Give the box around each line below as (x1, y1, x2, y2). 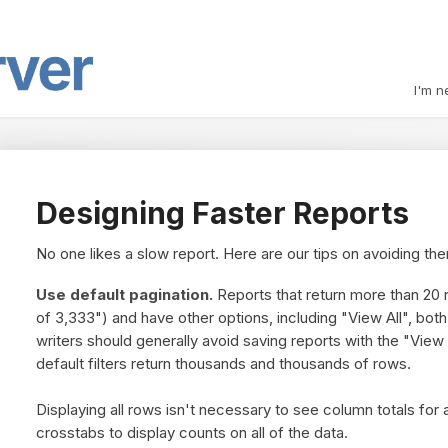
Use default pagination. (35, 285, 213, 305)
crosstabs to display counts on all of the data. (35, 423, 348, 443)
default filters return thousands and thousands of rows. (35, 354, 411, 374)
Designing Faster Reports (35, 194, 409, 231)
